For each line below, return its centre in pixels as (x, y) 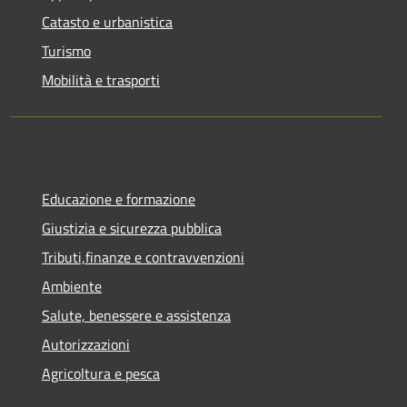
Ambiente (72, 287)
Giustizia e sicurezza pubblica (132, 228)
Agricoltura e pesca (101, 374)
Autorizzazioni (86, 345)
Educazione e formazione (119, 199)
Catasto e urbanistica (107, 22)
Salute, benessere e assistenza (136, 316)
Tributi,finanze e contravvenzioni (143, 258)
